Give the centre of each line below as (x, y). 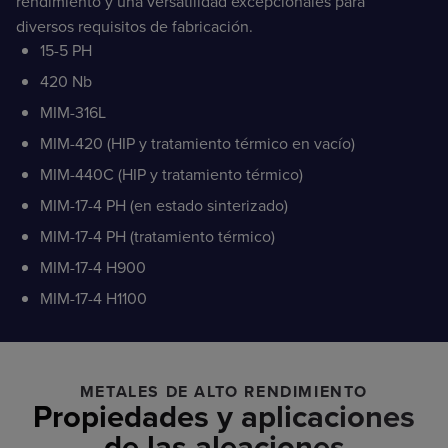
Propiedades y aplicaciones (224, 416)
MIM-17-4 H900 (93, 267)
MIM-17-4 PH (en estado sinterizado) (164, 205)
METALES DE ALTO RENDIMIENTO (224, 391)
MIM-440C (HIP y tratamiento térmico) (171, 174)
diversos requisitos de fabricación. (134, 26)
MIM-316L (73, 112)
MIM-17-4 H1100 (93, 298)
